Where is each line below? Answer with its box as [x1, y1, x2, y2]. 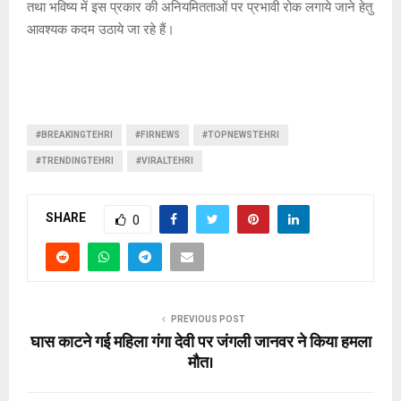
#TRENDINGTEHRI [36, 155, 114, 166]
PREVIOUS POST [170, 313, 245, 324]
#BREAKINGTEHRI [36, 129, 113, 140]
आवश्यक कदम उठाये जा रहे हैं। [27, 21, 175, 38]
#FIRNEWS [135, 129, 180, 140]
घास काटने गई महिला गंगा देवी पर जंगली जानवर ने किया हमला [30, 328, 371, 356]
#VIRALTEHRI [136, 155, 193, 166]
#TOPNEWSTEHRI [202, 129, 279, 140]
